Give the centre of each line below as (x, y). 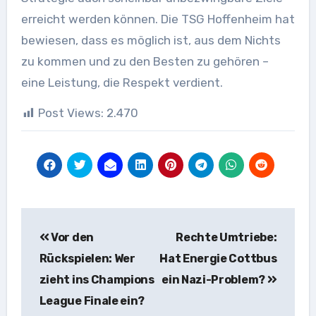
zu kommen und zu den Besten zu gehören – (145, 62)
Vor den (71, 238)
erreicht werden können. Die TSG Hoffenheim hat (158, 19)
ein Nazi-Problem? (214, 280)
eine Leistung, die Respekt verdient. (122, 83)
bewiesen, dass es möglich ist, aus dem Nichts (151, 41)
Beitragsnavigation (121, 220)
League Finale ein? (92, 301)
